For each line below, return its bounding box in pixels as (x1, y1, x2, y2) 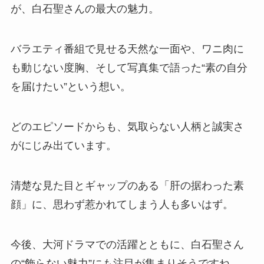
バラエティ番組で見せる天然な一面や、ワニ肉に (10, 43, 244, 55)
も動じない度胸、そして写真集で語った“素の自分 (10, 62, 247, 74)
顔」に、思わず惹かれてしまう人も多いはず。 (10, 198, 233, 210)
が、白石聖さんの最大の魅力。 (10, 3, 159, 15)
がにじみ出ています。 (10, 139, 117, 151)
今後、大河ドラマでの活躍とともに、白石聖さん (10, 238, 244, 250)
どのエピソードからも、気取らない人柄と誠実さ (10, 120, 244, 133)
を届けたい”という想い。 (10, 81, 131, 93)
